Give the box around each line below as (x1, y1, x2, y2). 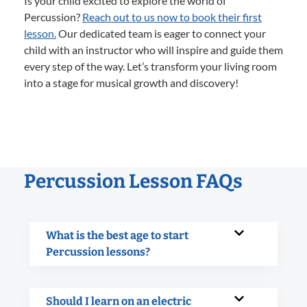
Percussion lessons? (46, 245, 150, 258)
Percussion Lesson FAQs (24, 169, 243, 193)
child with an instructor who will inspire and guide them (24, 42, 283, 56)
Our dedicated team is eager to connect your (56, 26, 266, 40)
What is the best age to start (46, 228, 188, 242)
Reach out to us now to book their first (82, 10, 262, 23)
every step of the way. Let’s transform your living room (24, 59, 277, 73)
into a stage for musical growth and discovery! (24, 75, 238, 89)
